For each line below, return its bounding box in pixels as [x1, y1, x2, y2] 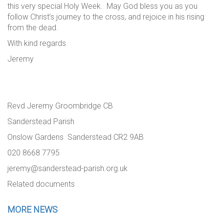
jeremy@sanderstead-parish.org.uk [7, 164, 128, 173]
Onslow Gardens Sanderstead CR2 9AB [7, 132, 144, 142]
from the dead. [7, 23, 58, 32]
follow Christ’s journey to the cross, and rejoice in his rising [7, 12, 204, 22]
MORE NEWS [7, 204, 58, 215]
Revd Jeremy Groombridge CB [7, 101, 113, 110]
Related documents [7, 179, 75, 189]
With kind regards [7, 39, 66, 48]
